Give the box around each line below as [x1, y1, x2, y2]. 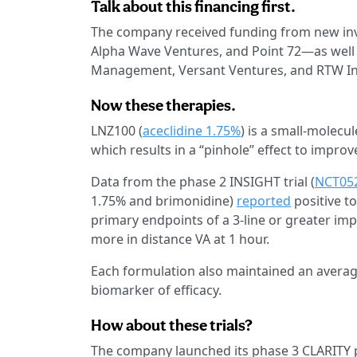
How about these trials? [91, 316, 253, 335]
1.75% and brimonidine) [91, 192, 237, 210]
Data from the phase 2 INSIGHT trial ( [91, 173, 315, 191]
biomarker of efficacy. [91, 281, 222, 300]
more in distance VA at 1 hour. [91, 230, 269, 249]
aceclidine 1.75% [143, 122, 241, 140]
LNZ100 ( [91, 122, 143, 140]
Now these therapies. [91, 96, 236, 116]
